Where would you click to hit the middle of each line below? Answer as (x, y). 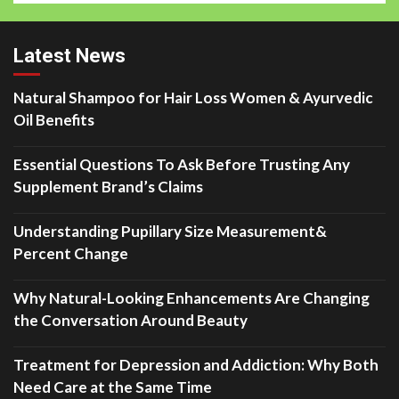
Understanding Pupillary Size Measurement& (170, 231)
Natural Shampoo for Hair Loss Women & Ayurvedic (193, 97)
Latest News (69, 55)
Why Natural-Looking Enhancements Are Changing (191, 297)
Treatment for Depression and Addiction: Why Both (196, 364)
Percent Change (71, 253)
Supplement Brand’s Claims (108, 186)
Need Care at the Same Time (113, 387)
